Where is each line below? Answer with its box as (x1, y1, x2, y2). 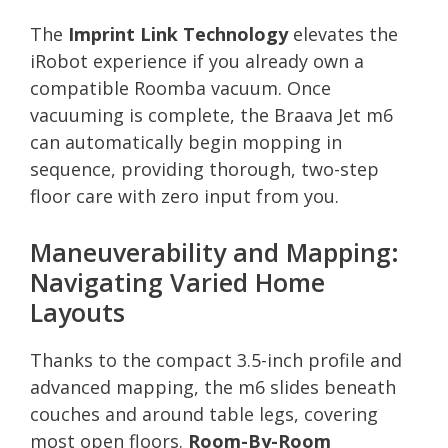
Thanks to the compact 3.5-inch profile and (30, 347, 402, 372)
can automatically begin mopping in (30, 129, 342, 154)
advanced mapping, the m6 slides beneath (30, 374, 396, 399)
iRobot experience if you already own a (30, 48, 364, 73)
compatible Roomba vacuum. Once (30, 75, 331, 100)
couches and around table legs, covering (30, 401, 378, 426)
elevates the (288, 21, 398, 46)
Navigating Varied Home (30, 264, 325, 299)
